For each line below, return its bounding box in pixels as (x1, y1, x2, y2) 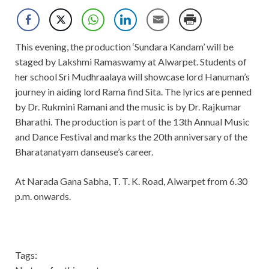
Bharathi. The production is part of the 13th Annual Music (15, 116, 250, 128)
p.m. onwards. (15, 190, 71, 202)
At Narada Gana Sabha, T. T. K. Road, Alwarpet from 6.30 (15, 175, 247, 187)
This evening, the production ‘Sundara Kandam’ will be (15, 41, 234, 53)
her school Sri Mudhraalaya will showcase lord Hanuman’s (15, 71, 250, 83)
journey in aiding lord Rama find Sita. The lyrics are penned (15, 86, 252, 98)
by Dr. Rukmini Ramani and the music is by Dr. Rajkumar (15, 101, 241, 113)
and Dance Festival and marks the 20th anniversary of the (15, 131, 247, 143)
